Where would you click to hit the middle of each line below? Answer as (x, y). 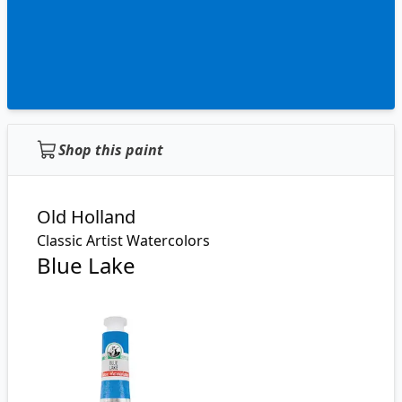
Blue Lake (86, 265)
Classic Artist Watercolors (123, 240)
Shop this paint (111, 150)
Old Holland (86, 217)
